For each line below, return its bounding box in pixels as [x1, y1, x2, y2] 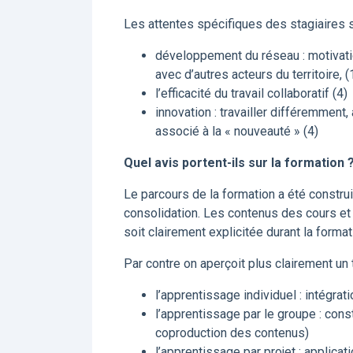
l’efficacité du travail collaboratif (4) [155, 86, 347, 101]
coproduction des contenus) [155, 325, 309, 340]
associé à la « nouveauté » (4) [155, 124, 318, 139]
